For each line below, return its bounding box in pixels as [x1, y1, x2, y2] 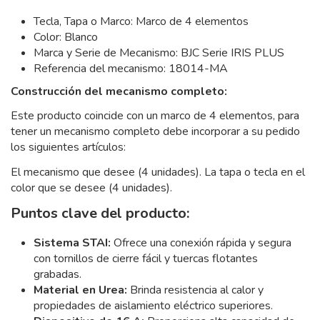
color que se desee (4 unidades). [11, 180, 172, 196]
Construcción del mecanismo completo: [11, 83, 227, 99]
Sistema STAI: [34, 234, 111, 251]
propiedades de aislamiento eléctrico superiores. [34, 297, 273, 314]
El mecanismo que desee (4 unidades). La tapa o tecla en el [11, 164, 305, 181]
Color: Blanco [34, 29, 98, 45]
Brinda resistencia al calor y [127, 281, 264, 298]
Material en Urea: [34, 281, 127, 298]
